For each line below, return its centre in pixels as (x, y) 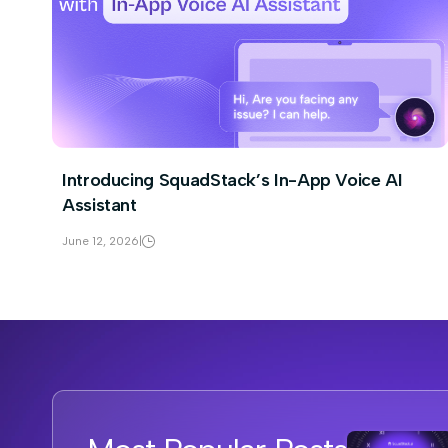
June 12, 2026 (100, 241)
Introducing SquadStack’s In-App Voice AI (232, 180)
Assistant (99, 205)
